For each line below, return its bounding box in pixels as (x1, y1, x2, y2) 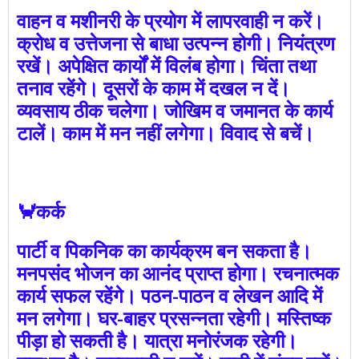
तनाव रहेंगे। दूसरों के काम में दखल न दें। (17, 75, 290, 102)
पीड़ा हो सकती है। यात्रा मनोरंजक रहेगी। (17, 327, 297, 354)
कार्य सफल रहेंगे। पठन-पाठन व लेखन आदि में (17, 282, 322, 309)
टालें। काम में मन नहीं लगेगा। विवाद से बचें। (17, 119, 314, 147)
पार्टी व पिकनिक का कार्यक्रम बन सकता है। (17, 237, 312, 264)
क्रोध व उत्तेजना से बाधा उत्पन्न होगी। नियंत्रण (17, 30, 335, 57)
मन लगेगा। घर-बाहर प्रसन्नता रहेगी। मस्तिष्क (17, 305, 331, 332)
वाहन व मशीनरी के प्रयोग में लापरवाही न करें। (17, 7, 324, 34)
